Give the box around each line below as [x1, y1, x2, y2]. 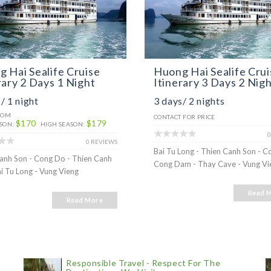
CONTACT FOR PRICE [154, 113, 215, 120]
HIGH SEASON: [40, 120, 87, 128]
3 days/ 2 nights [154, 95, 225, 106]
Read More [67, 196, 103, 204]
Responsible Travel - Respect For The [66, 258, 221, 268]
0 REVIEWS [86, 138, 117, 145]
